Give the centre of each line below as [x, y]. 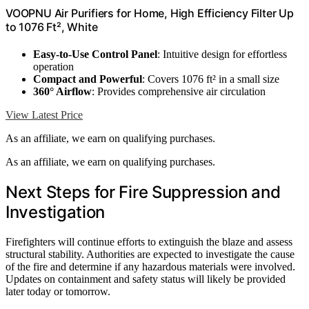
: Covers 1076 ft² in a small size [211, 79]
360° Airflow [62, 91]
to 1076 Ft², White [52, 27]
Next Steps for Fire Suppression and [143, 192]
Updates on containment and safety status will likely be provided [146, 279]
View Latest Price [44, 114]
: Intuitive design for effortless [222, 54]
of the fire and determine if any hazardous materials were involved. [150, 266]
